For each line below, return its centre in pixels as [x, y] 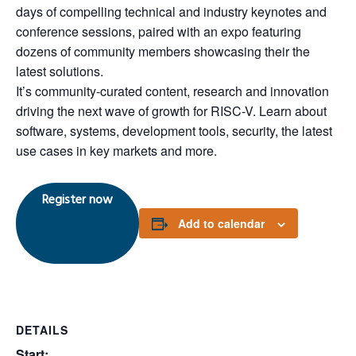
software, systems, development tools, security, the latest [174, 130]
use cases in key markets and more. [116, 150]
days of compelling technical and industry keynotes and [171, 11]
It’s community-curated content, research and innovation [172, 91]
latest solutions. [60, 71]
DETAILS [42, 329]
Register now [77, 200]
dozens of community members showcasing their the [163, 51]
